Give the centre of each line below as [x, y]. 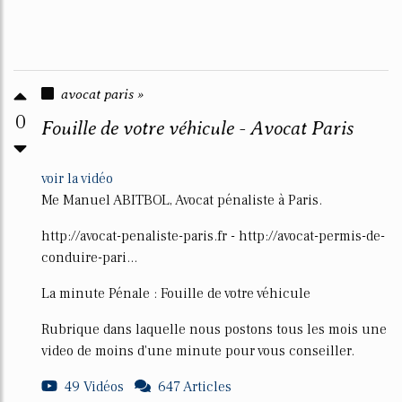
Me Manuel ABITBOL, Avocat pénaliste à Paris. [182, 200]
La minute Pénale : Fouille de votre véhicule [176, 293]
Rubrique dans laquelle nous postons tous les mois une [214, 329]
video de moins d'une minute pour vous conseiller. [198, 351]
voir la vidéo [77, 179]
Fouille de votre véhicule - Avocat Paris [197, 128]
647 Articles [195, 387]
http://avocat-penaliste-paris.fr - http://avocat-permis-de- [213, 236]
